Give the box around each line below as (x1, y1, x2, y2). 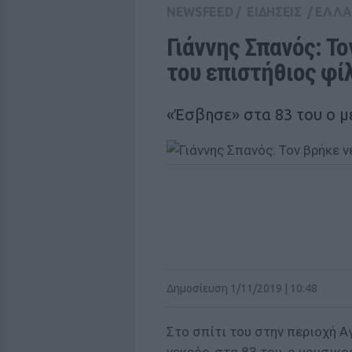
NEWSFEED (167, 5, 233, 19)
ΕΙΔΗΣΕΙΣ (247, 5, 302, 19)
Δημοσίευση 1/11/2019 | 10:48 (167, 282, 317, 295)
